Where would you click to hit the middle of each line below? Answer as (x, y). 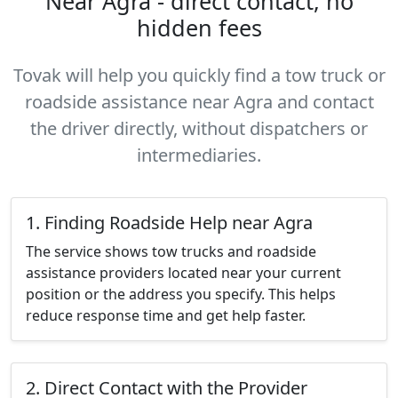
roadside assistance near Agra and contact (199, 102)
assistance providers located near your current (183, 273)
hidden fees (199, 28)
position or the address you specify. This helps (181, 294)
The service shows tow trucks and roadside (171, 251)
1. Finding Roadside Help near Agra (169, 223)
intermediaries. (199, 155)
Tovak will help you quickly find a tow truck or (199, 75)
